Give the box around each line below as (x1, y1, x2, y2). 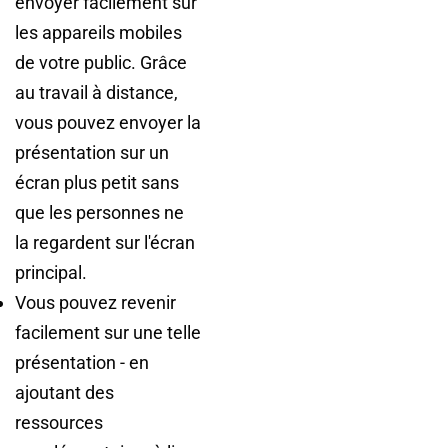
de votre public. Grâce (15, 51, 187, 73)
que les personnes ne (15, 201, 184, 223)
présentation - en (15, 351, 149, 373)
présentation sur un (15, 141, 169, 163)
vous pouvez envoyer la (15, 111, 201, 133)
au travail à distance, (15, 81, 178, 103)
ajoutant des (15, 381, 114, 403)
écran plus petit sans (15, 171, 179, 193)
